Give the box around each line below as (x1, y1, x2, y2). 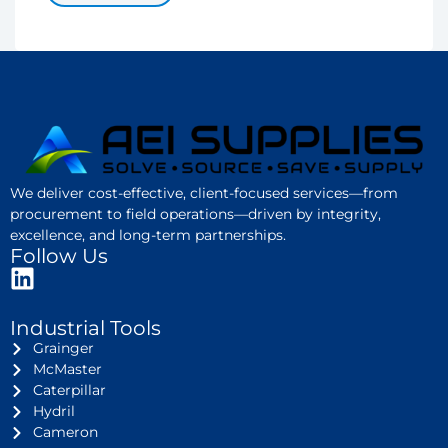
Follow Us (10, 244, 108, 269)
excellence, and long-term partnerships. (10, 226, 286, 245)
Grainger (32, 339, 94, 358)
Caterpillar (32, 381, 106, 400)
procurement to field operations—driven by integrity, (10, 205, 381, 224)
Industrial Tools (10, 316, 161, 341)
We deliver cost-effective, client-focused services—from (10, 184, 398, 203)
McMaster (32, 360, 102, 379)
